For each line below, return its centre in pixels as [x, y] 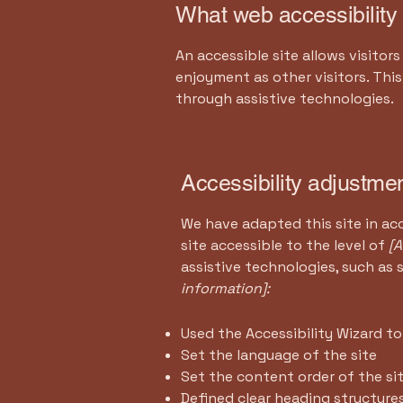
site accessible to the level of [283, 245]
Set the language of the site [281, 355]
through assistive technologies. [285, 99]
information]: [225, 288]
